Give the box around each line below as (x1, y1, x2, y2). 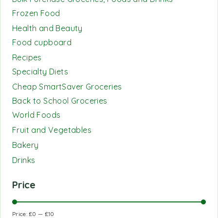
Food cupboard (12, 37, 72, 47)
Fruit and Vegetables (12, 125, 91, 135)
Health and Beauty (12, 23, 83, 33)
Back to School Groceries (12, 96, 108, 106)
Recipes (12, 53, 42, 62)
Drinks (12, 155, 36, 165)
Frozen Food (12, 8, 60, 18)
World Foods (12, 110, 61, 120)
